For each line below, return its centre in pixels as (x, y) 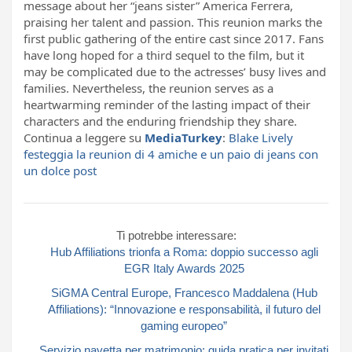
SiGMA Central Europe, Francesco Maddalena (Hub (184, 292)
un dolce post (60, 170)
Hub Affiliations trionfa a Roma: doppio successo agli (184, 251)
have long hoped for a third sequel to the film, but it (164, 55)
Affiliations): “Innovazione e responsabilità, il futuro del (184, 309)
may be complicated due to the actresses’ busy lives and (175, 71)
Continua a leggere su (84, 137)
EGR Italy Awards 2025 (184, 268)
